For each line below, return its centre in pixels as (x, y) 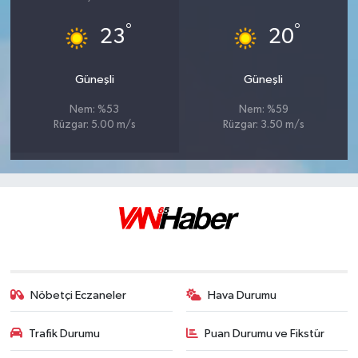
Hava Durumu (242, 295)
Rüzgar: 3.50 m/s (263, 125)
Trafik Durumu (65, 334)
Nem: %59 (263, 109)
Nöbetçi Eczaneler (79, 295)
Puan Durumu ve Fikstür (265, 334)
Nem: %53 (95, 109)
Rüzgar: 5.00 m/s (94, 125)
